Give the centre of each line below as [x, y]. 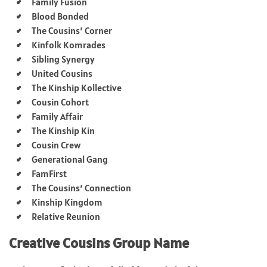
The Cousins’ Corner [72, 30]
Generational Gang [70, 159]
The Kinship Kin [63, 130]
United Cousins [62, 73]
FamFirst [49, 173]
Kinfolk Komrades [69, 44]
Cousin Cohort [60, 102]
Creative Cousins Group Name [99, 243]
